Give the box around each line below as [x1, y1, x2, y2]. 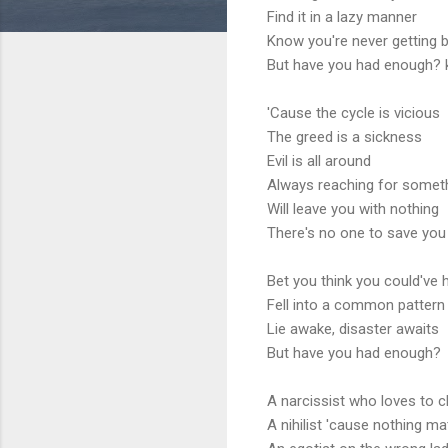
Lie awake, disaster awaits [267, 319, 439, 338]
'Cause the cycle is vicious [267, 103, 440, 122]
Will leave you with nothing [267, 199, 439, 218]
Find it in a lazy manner [267, 7, 417, 26]
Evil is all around [267, 151, 371, 170]
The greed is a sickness [267, 127, 422, 146]
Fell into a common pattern [267, 295, 445, 314]
